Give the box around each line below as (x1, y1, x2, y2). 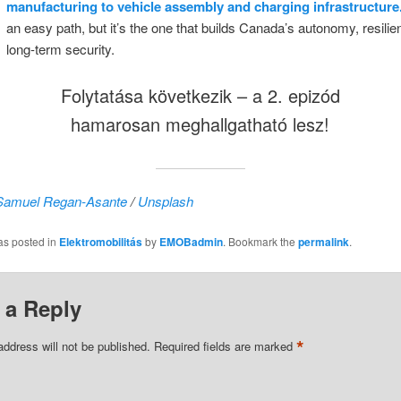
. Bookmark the (222, 234, 298, 250)
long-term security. (5, 38, 115, 58)
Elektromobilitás (58, 234, 142, 251)
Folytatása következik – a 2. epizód (60, 82, 340, 109)
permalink (297, 234, 349, 251)
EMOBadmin (158, 234, 223, 251)
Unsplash (137, 192, 193, 211)
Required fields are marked (153, 337, 296, 355)
